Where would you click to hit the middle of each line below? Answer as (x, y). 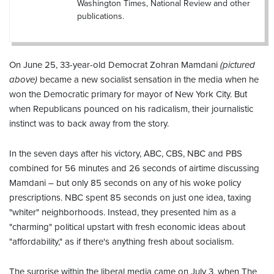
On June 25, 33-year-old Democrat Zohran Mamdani (115, 65)
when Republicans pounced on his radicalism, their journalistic (131, 109)
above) (24, 79)
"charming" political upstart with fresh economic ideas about (127, 227)
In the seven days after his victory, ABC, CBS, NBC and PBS (126, 153)
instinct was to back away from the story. (89, 123)
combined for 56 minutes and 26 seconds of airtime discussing (134, 168)
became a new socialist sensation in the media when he (149, 79)
